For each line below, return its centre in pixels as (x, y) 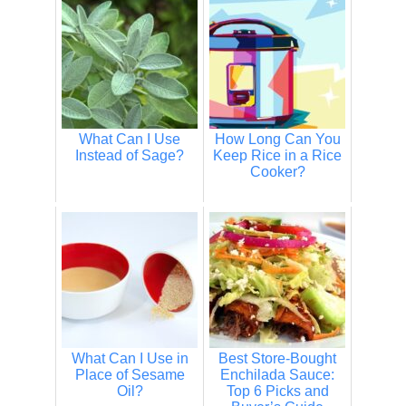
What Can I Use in (130, 358)
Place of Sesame (130, 374)
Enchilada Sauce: (277, 374)
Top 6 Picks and (277, 391)
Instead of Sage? (130, 155)
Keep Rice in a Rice (277, 155)
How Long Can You (277, 139)
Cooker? (277, 171)
